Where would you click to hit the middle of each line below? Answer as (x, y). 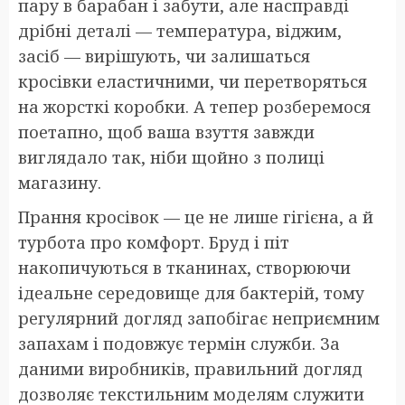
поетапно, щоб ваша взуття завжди (166, 132)
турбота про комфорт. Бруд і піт (154, 242)
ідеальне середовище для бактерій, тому (191, 292)
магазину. (60, 182)
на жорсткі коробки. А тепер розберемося (194, 106)
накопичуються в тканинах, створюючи (184, 267)
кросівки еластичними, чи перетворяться (193, 81)
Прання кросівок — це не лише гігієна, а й (196, 217)
